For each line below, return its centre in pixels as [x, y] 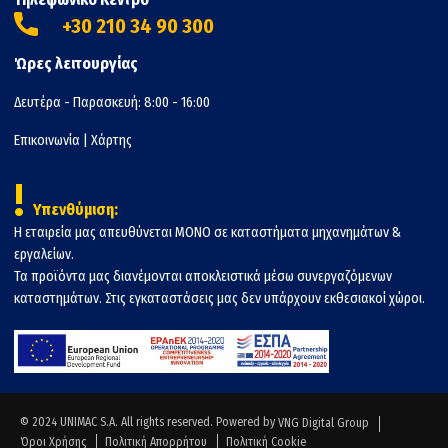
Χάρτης [111, 140]
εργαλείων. [44, 254]
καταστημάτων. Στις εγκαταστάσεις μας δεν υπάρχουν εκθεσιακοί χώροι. [219, 298]
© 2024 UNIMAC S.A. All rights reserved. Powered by [149, 421]
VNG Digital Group [323, 422]
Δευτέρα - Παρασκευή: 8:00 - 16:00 [112, 102]
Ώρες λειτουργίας [76, 63]
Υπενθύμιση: [75, 209]
